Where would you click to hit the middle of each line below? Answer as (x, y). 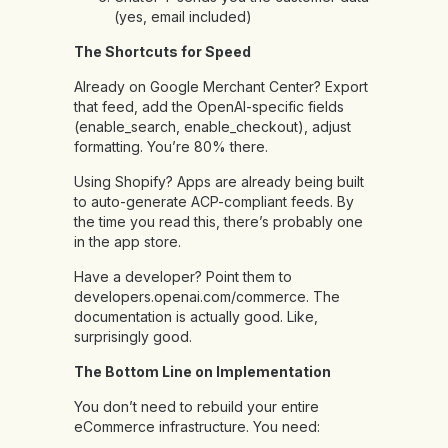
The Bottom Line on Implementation (202, 372)
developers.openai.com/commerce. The (207, 297)
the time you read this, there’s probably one (218, 222)
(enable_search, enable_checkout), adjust (212, 127)
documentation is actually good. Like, (196, 317)
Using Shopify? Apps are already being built (219, 182)
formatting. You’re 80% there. (171, 147)
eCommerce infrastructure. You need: (197, 427)
